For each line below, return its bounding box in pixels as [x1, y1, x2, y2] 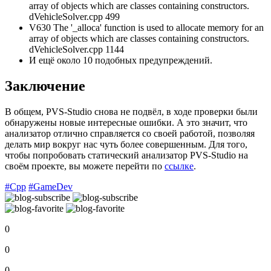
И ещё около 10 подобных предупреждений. [29, 55, 212, 66]
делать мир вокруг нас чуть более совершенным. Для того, [5, 139, 247, 150]
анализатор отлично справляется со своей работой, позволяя [5, 128, 255, 139]
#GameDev [28, 181, 73, 192]
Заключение [5, 78, 85, 94]
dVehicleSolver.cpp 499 [29, 11, 120, 22]
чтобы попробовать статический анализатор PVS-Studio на [5, 150, 248, 161]
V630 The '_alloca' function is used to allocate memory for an [29, 22, 264, 33]
